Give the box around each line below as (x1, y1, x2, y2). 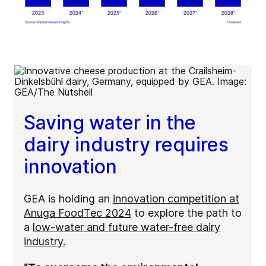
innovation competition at (113, 192, 239, 205)
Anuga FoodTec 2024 (24, 207, 131, 220)
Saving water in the (24, 111, 196, 135)
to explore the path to (131, 207, 242, 220)
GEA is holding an (24, 192, 113, 205)
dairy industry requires (24, 133, 229, 157)
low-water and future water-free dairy (33, 221, 220, 234)
